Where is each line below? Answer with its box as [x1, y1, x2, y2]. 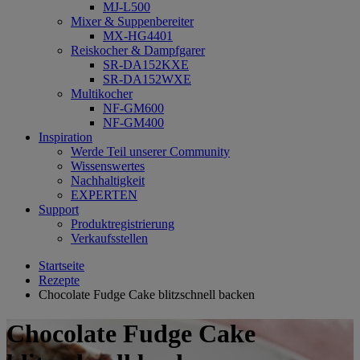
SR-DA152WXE [103, 72, 191, 86]
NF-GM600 [103, 101, 164, 115]
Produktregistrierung [71, 217, 174, 231]
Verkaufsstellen [71, 231, 148, 245]
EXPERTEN [71, 188, 137, 202]
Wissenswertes [71, 159, 145, 173]
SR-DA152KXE [103, 58, 189, 72]
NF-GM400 [103, 116, 164, 129]
